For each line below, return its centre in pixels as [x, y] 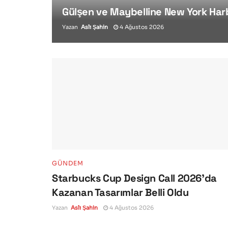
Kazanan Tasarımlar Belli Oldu [120, 192]
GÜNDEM [68, 163]
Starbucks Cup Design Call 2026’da [134, 178]
